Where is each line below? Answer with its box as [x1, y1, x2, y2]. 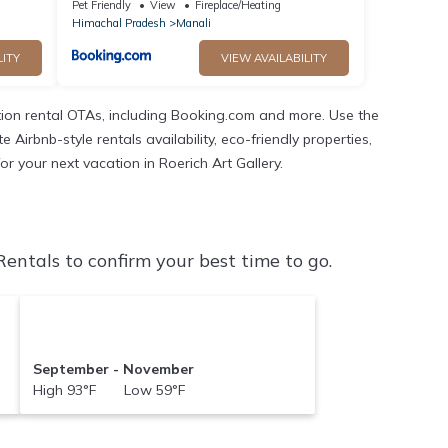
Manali [175, 16, 211, 30]
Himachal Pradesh [71, 16, 166, 30]
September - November [32, 359, 194, 378]
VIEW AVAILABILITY [221, 51, 327, 65]
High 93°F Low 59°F [32, 380, 185, 399]
